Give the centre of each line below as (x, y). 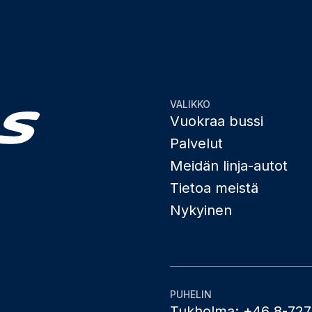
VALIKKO (190, 104)
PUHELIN (191, 294)
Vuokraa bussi (217, 121)
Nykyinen (201, 210)
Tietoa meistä (214, 188)
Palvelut (196, 143)
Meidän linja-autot (229, 165)
